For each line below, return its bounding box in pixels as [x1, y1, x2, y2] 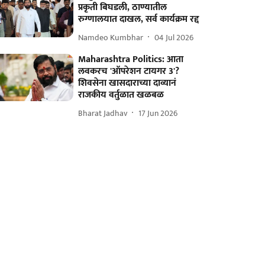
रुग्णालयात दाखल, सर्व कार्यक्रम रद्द [78, 11, 200, 27]
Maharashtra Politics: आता [78, 51, 184, 67]
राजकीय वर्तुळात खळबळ [78, 87, 164, 103]
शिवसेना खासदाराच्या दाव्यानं [78, 75, 177, 91]
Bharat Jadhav [78, 106, 128, 120]
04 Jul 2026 [154, 30, 194, 44]
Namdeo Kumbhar [78, 30, 144, 44]
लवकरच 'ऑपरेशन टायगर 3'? [78, 63, 180, 79]
